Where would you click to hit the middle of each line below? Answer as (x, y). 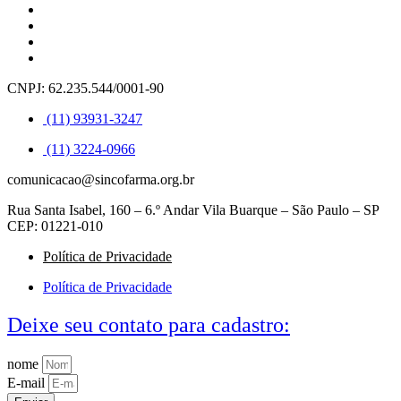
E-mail (28, 382)
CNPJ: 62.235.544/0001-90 (85, 89)
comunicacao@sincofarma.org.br (101, 180)
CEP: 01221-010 (55, 226)
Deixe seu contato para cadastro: (149, 324)
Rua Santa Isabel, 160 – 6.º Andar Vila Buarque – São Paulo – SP (193, 210)
